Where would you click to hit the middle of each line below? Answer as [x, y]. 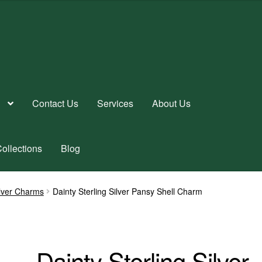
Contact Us [56, 103]
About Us [172, 103]
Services [116, 103]
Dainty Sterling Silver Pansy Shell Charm [127, 191]
